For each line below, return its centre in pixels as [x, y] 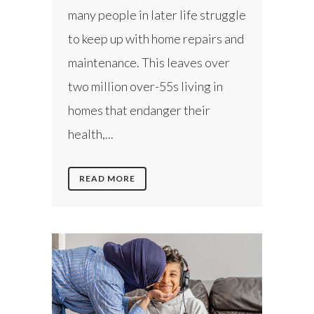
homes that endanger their [139, 110]
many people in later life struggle [157, 15]
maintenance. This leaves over [149, 63]
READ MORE [107, 179]
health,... [91, 134]
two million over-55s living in [145, 87]
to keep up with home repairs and [156, 39]
